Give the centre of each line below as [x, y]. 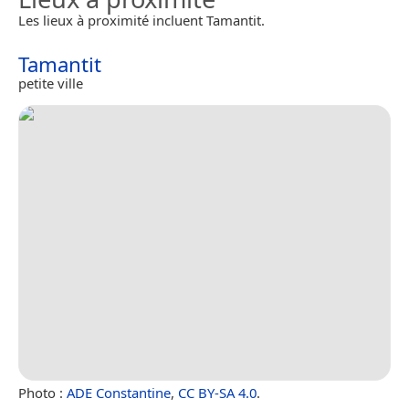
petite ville [51, 83]
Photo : [42, 392]
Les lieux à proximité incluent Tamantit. [142, 20]
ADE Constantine [119, 392]
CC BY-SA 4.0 [217, 392]
